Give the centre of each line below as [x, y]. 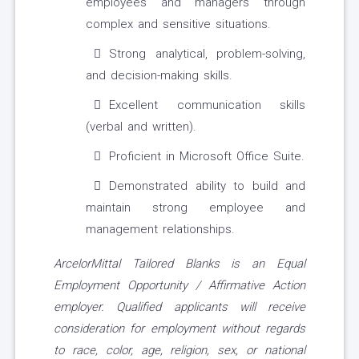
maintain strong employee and [196, 208]
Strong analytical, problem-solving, [207, 54]
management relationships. [160, 230]
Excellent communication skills [207, 105]
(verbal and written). [141, 127]
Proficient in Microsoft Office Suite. [207, 157]
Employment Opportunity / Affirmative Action [179, 286]
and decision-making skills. [159, 76]
